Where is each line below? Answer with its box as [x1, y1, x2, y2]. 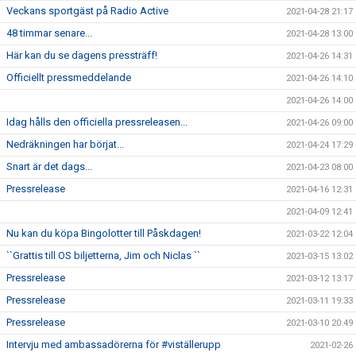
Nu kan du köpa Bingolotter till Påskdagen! [6, 227, 201, 239]
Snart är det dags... [6, 161, 92, 172]
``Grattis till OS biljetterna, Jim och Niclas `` [6, 250, 200, 261]
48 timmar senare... [6, 27, 92, 39]
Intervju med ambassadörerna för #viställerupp [6, 339, 221, 350]
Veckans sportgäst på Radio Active [6, 5, 168, 17]
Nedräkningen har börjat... [6, 138, 124, 150]
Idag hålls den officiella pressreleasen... [6, 116, 188, 128]
